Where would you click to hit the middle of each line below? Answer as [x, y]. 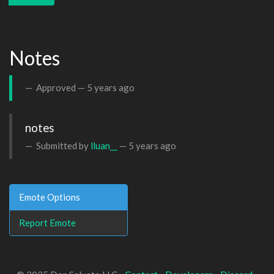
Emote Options [50, 197]
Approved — [61, 87]
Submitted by [62, 146]
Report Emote [47, 222]
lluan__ [104, 146]
